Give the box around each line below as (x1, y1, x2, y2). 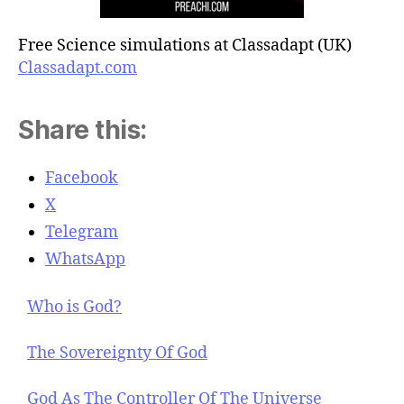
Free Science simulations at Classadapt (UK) (18, 34, 352, 56)
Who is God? (27, 296, 122, 317)
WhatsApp (45, 248, 125, 270)
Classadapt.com (18, 57, 137, 78)
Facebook (45, 167, 118, 188)
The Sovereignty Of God (27, 342, 207, 363)
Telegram (45, 221, 118, 243)
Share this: (18, 114, 147, 145)
